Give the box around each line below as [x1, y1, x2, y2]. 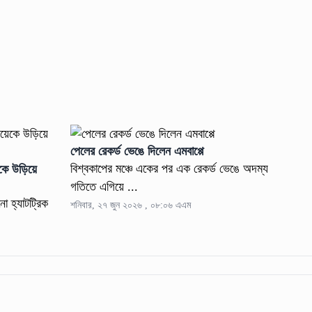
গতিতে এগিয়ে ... [70, 180, 139, 194]
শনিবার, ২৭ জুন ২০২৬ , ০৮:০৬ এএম [70, 200, 192, 211]
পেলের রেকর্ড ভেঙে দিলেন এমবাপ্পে [70, 144, 204, 159]
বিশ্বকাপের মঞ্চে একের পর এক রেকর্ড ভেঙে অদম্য [70, 162, 269, 176]
